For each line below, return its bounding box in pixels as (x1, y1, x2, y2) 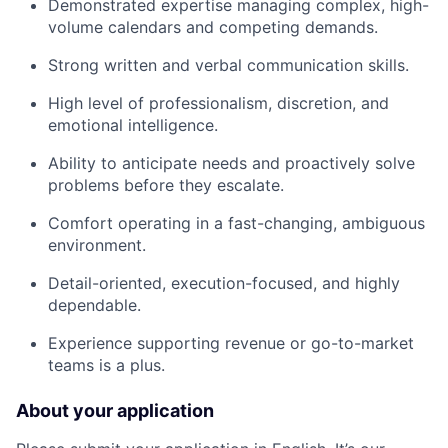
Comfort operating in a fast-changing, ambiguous (48, 213, 425, 233)
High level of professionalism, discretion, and (48, 93, 389, 113)
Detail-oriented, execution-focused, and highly (48, 273, 400, 293)
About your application (16, 400, 214, 421)
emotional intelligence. (48, 115, 218, 135)
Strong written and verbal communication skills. (48, 55, 409, 75)
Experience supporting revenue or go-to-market (48, 333, 414, 353)
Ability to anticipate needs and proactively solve (48, 153, 415, 173)
